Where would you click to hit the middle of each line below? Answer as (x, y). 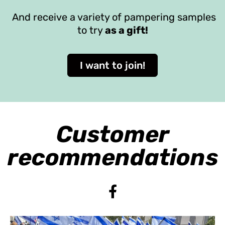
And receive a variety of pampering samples (113, 17)
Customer (113, 134)
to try (91, 30)
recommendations (113, 157)
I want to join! (113, 66)
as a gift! (126, 30)
